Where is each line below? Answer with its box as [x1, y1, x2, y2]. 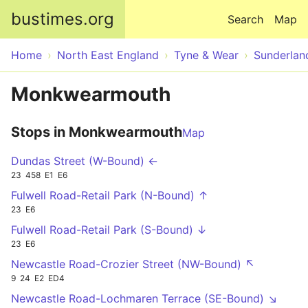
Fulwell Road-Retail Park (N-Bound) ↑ [11, 188, 208, 202]
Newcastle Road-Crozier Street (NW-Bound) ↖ [11, 256, 255, 271]
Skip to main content [100, 1, 208, 15]
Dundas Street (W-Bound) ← [11, 154, 158, 168]
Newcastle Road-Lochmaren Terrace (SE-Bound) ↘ [11, 291, 278, 305]
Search [228, 12, 263, 26]
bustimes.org [11, 9, 114, 29]
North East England [57, 48, 159, 62]
